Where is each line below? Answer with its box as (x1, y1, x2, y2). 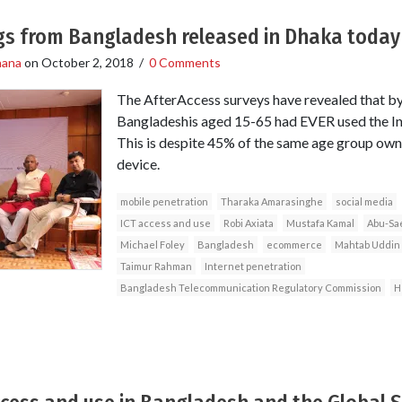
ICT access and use (119, 217, 211, 230)
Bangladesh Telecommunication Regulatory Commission (119, 282, 381, 294)
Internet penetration (204, 260, 301, 273)
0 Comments (148, 54, 221, 70)
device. (116, 155, 160, 173)
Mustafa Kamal (285, 217, 354, 230)
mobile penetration (119, 196, 208, 208)
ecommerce (266, 239, 322, 251)
